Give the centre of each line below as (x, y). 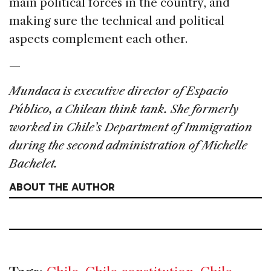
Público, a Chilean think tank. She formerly (124, 109)
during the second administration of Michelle (128, 146)
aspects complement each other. (98, 39)
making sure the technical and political (117, 21)
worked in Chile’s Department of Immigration (131, 128)
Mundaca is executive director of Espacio (119, 91)
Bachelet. (33, 164)
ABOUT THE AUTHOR (62, 187)
